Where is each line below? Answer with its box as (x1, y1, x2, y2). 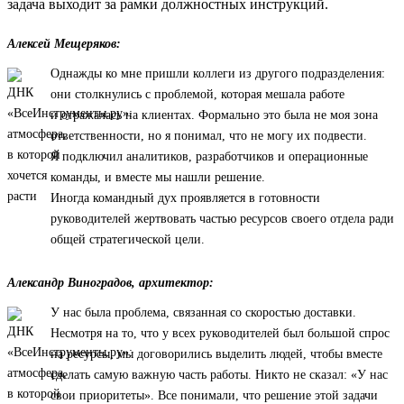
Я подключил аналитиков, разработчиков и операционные (50, 149, 368, 163)
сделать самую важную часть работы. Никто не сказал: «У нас (50, 367, 388, 381)
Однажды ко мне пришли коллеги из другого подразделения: (50, 66, 385, 80)
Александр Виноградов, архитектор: (7, 275, 214, 289)
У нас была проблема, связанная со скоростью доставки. (50, 305, 356, 319)
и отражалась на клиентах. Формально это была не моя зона (50, 107, 378, 122)
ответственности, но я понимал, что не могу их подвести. (50, 128, 367, 142)
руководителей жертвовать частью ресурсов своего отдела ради (50, 211, 394, 225)
